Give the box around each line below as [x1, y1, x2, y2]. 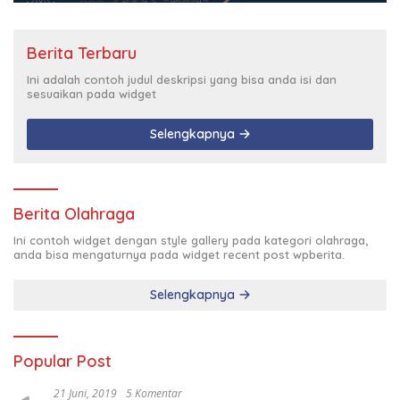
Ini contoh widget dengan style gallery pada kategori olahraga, [13, 232, 368, 247]
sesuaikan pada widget [27, 86, 156, 101]
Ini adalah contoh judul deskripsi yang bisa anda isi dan [27, 71, 337, 87]
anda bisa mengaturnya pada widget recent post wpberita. [13, 246, 345, 262]
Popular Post [13, 350, 112, 371]
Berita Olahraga [13, 203, 135, 224]
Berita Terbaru [27, 42, 137, 63]
